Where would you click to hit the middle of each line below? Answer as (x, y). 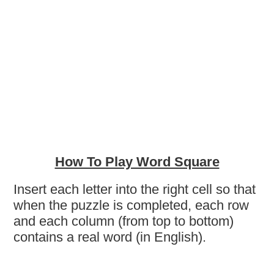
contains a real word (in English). (110, 237)
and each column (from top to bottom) (124, 221)
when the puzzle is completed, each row (131, 205)
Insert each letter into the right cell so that (135, 189)
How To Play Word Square (137, 162)
